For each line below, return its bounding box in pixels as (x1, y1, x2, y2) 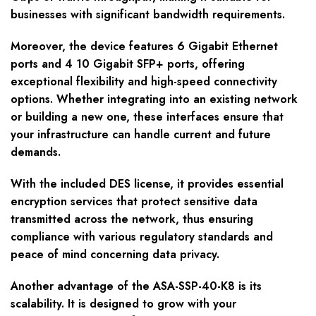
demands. (11, 144, 61, 161)
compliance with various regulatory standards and (11, 229, 273, 245)
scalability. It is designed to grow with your (11, 296, 236, 312)
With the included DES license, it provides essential (11, 176, 284, 193)
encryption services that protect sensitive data (11, 193, 257, 210)
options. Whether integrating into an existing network (11, 91, 298, 108)
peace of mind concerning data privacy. (11, 246, 219, 263)
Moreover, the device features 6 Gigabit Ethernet (11, 38, 278, 55)
